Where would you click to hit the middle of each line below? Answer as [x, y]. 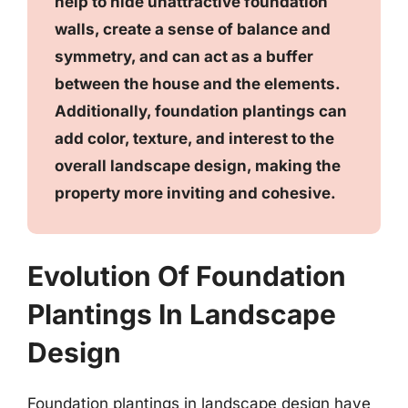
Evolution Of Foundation [187, 276]
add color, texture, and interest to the [194, 138]
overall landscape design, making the [198, 165]
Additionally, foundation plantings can [201, 111]
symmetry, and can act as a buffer [184, 56]
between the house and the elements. [197, 83]
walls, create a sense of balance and [193, 29]
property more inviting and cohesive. [195, 193]
